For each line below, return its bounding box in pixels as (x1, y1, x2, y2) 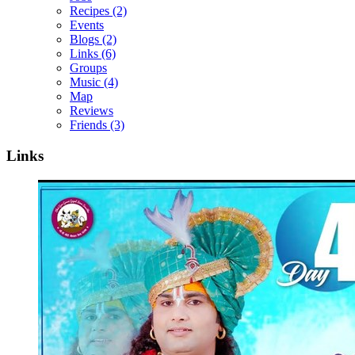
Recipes (70, 4, 109, 18)
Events (70, 18, 104, 32)
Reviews (70, 104, 113, 118)
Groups (70, 61, 107, 75)
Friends (70, 118, 107, 132)
